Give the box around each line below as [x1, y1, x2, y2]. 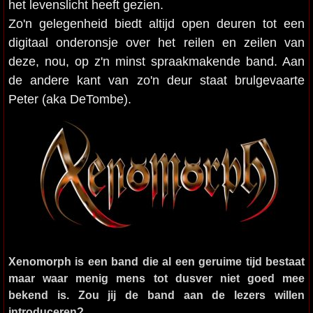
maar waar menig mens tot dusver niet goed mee [8, 272, 305, 284]
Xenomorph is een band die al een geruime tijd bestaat [8, 255, 305, 268]
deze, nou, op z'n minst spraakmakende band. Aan [8, 54, 305, 68]
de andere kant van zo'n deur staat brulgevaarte [8, 73, 305, 87]
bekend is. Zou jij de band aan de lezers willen [8, 289, 305, 301]
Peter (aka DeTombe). [8, 92, 131, 106]
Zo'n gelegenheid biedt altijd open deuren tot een [8, 16, 305, 31]
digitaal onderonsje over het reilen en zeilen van [8, 35, 305, 50]
